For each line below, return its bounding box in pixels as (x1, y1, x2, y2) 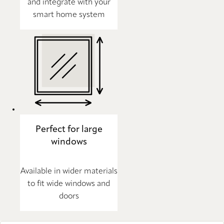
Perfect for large (35, 124, 102, 134)
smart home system (32, 10, 105, 19)
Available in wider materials (20, 167, 117, 175)
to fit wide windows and (27, 179, 110, 188)
